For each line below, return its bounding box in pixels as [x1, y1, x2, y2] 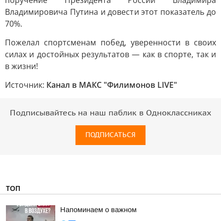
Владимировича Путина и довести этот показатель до [5, 6, 216, 17]
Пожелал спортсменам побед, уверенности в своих [5, 37, 216, 48]
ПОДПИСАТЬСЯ [85, 131, 136, 139]
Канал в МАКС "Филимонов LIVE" [46, 79, 177, 90]
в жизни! [5, 61, 38, 72]
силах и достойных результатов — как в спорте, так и [5, 49, 216, 60]
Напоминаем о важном [60, 206, 137, 214]
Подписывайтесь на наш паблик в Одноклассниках [10, 109, 211, 117]
